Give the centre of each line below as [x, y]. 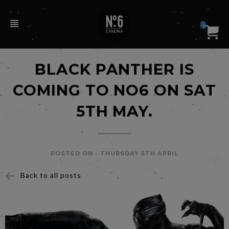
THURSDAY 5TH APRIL [139, 153]
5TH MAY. [114, 111]
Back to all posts [51, 175]
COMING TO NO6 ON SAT [114, 90]
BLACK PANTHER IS [114, 69]
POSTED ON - [76, 153]
